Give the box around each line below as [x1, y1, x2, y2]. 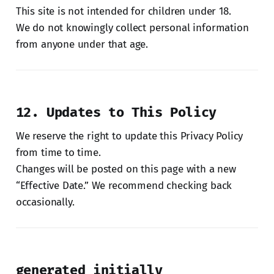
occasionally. [15, 195, 75, 209]
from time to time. [15, 146, 101, 159]
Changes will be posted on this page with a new [15, 162, 236, 176]
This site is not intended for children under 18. [15, 4, 231, 18]
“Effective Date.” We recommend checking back [15, 179, 232, 192]
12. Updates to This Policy [15, 103, 217, 120]
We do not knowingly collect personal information [15, 21, 249, 34]
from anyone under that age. [15, 37, 149, 51]
